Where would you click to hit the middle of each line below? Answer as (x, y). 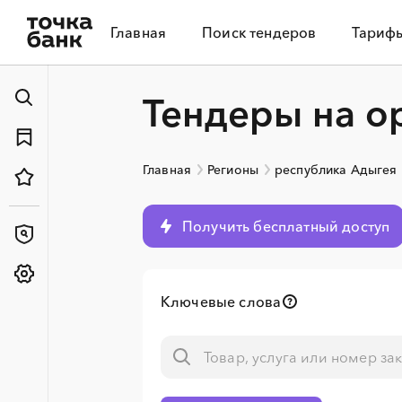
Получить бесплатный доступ (286, 226)
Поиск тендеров (259, 32)
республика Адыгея (336, 170)
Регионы (232, 170)
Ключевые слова (221, 301)
